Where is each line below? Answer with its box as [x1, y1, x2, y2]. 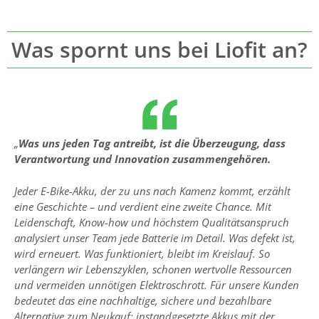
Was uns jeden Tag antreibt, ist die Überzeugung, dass [19, 136, 286, 151]
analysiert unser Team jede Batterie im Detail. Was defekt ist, [14, 230, 296, 245]
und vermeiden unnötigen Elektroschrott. [14, 277, 210, 292]
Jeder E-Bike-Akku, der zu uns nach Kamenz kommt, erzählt [14, 183, 291, 198]
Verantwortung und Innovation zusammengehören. [14, 152, 271, 167]
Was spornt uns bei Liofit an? [11, 35, 308, 65]
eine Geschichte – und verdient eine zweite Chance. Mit [14, 199, 271, 214]
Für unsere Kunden [210, 277, 299, 292]
